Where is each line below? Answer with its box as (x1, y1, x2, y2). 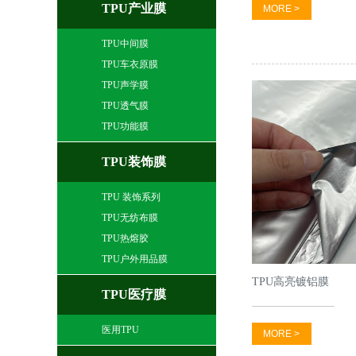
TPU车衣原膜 (102, 59, 159, 70)
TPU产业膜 (102, 2, 167, 15)
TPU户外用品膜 (102, 253, 168, 265)
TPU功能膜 (102, 121, 149, 132)
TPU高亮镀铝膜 (251, 276, 329, 288)
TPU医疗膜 (102, 288, 167, 301)
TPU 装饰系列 (102, 192, 161, 203)
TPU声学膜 (102, 79, 149, 91)
